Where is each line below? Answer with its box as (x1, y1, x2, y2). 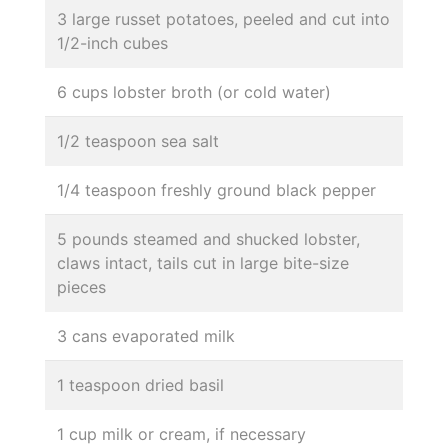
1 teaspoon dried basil (57, 375, 224, 396)
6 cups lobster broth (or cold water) (57, 82, 331, 103)
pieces (57, 277, 106, 298)
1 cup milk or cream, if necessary (57, 424, 306, 445)
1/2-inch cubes (57, 33, 168, 54)
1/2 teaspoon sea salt (57, 131, 219, 152)
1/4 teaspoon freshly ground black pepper (57, 180, 376, 201)
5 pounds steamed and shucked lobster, (57, 229, 360, 250)
